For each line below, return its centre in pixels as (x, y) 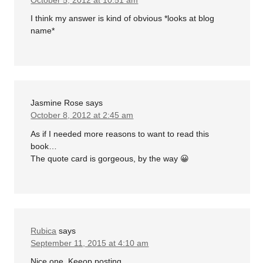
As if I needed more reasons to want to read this (120, 134)
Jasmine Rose (57, 103)
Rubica (44, 230)
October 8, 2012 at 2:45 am (82, 115)
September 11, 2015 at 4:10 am (90, 243)
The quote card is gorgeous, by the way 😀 (110, 158)
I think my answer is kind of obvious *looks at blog (123, 18)
